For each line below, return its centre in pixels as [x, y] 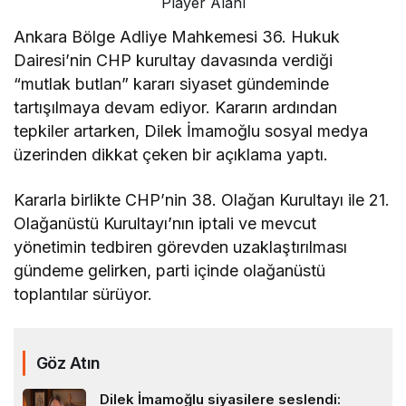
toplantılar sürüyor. [83, 295]
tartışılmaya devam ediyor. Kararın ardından [176, 108]
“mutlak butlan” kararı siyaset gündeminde [172, 84]
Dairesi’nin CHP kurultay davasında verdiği [174, 61]
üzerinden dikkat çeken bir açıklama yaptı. [171, 155]
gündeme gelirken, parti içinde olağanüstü [170, 271]
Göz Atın [68, 363]
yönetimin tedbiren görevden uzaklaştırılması [181, 247]
